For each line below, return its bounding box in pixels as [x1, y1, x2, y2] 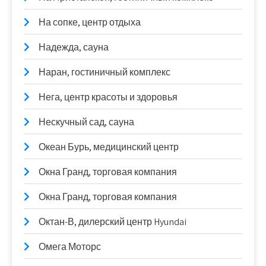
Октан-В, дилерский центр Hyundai [39, 216, 186, 228]
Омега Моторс [39, 240, 101, 253]
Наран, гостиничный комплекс [39, 66, 170, 78]
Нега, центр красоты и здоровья [39, 91, 178, 103]
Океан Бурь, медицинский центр [39, 141, 179, 153]
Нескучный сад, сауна [39, 116, 134, 128]
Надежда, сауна [39, 41, 109, 53]
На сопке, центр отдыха [39, 16, 141, 28]
